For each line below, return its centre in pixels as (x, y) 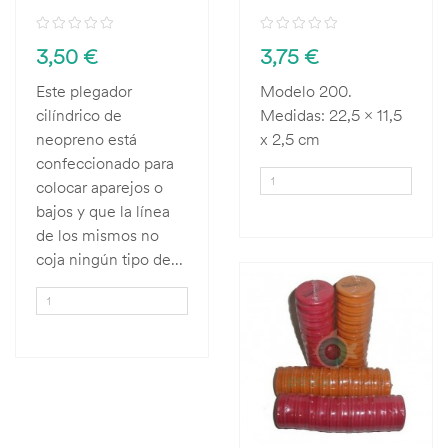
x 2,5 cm (290, 139)
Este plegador (84, 91)
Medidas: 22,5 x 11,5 (331, 115)
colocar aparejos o (99, 187)
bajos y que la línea (103, 211)
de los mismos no (97, 235)
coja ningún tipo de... (109, 259)
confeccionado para (105, 163)
